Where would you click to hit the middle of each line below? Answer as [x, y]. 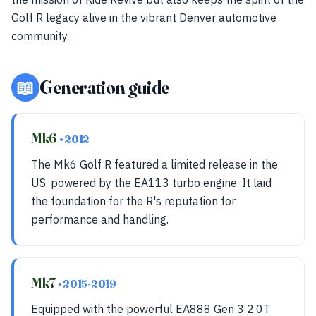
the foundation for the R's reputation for [133, 201]
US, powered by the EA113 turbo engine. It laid [151, 183]
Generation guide [105, 87]
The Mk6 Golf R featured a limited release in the [154, 164]
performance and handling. [100, 219]
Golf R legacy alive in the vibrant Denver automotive [144, 18]
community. [40, 36]
